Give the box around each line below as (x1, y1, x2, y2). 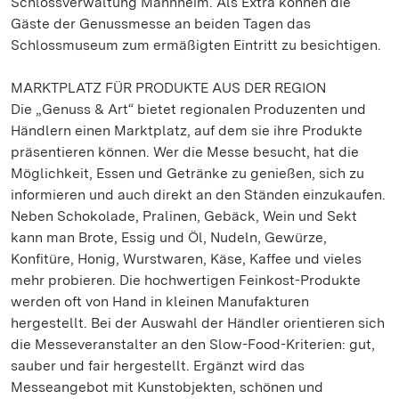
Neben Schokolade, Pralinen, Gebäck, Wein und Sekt (11, 208, 357, 224)
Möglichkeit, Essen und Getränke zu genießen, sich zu (11, 165, 364, 182)
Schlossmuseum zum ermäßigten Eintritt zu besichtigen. (11, 37, 381, 53)
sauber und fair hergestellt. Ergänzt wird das (11, 357, 305, 374)
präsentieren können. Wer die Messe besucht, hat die (11, 143, 359, 160)
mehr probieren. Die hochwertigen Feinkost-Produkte (11, 272, 361, 289)
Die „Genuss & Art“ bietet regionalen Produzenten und (11, 101, 366, 118)
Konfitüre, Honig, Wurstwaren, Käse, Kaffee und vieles (11, 250, 362, 267)
